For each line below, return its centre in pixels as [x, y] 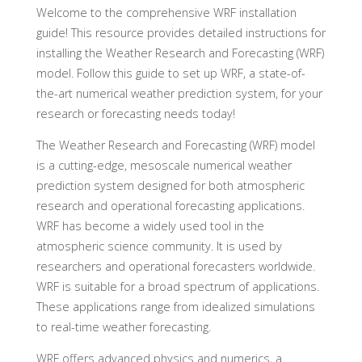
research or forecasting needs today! [135, 113]
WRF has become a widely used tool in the [150, 226]
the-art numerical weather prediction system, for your [179, 93]
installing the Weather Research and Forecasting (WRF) [180, 53]
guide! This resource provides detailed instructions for [181, 32]
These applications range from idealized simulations [175, 307]
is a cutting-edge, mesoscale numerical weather [164, 165]
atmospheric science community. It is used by [159, 246]
